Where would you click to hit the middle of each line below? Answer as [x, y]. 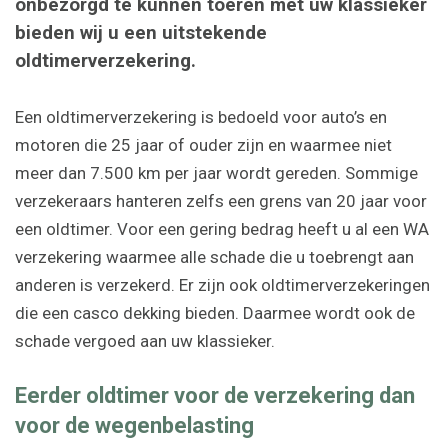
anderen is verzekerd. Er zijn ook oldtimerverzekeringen [222, 284]
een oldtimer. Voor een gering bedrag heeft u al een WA [222, 228]
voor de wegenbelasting [134, 425]
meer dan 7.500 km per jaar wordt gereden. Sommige [216, 172]
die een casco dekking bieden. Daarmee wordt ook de [215, 312]
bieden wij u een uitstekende [141, 32]
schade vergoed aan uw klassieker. [145, 340]
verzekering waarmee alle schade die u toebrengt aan [214, 256]
